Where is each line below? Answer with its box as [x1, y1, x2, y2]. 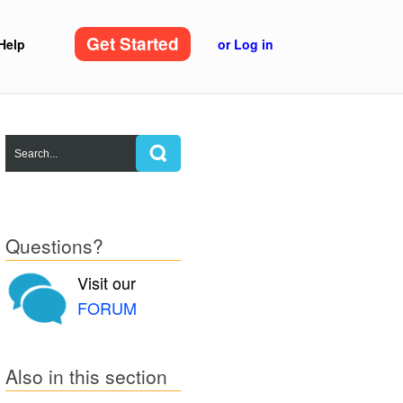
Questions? [4, 232, 103, 259]
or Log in [217, 35, 273, 53]
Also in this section [4, 363, 167, 390]
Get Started [85, 31, 179, 56]
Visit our [76, 271, 136, 294]
